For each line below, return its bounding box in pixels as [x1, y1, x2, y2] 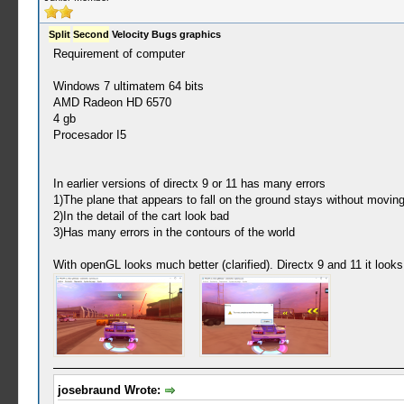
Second [72, 29, 109, 40]
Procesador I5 [52, 128, 126, 142]
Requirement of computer [52, 47, 185, 60]
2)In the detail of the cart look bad [52, 209, 229, 223]
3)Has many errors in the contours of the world [52, 225, 295, 239]
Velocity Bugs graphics [108, 29, 221, 40]
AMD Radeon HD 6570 [52, 96, 171, 109]
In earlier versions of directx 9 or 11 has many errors [52, 177, 326, 190]
